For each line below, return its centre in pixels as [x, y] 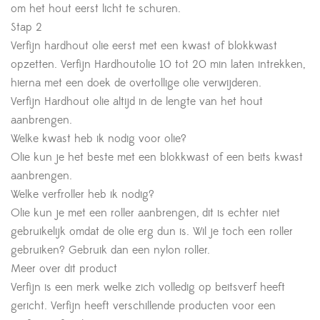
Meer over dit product [64, 269]
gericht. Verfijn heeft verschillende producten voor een [143, 306]
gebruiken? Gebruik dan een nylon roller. [110, 250]
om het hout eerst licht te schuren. [96, 9]
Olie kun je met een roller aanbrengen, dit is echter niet [145, 213]
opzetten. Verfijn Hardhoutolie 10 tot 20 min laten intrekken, [158, 65]
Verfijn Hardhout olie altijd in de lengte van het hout [137, 102]
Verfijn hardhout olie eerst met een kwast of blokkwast [144, 46]
